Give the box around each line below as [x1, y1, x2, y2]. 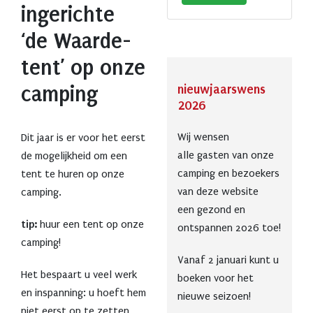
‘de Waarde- [21, 29, 131, 54]
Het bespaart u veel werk [21, 268, 137, 282]
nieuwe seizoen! [177, 289, 251, 303]
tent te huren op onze [21, 168, 124, 181]
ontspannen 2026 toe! [177, 221, 281, 234]
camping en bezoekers [177, 166, 279, 180]
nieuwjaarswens [177, 81, 265, 97]
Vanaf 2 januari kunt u [177, 253, 279, 266]
